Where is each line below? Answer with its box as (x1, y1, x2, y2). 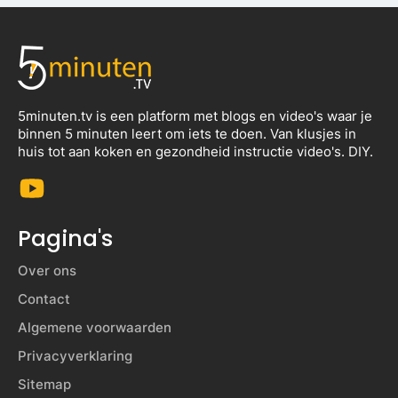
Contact (18, 291, 70, 308)
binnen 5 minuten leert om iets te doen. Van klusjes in (18, 124, 356, 142)
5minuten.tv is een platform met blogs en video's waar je (18, 107, 372, 124)
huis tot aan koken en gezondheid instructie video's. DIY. (18, 142, 373, 160)
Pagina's (18, 222, 113, 254)
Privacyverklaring (18, 347, 132, 365)
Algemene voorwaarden (18, 319, 171, 337)
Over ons (18, 262, 76, 280)
